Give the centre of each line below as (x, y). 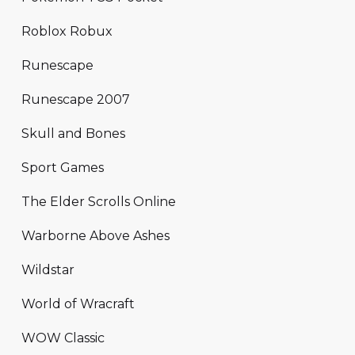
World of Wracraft (78, 303)
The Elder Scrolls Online (99, 201)
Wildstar (48, 269)
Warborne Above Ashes (95, 235)
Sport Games (63, 167)
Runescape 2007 (76, 99)
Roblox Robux (67, 31)
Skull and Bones (73, 133)
